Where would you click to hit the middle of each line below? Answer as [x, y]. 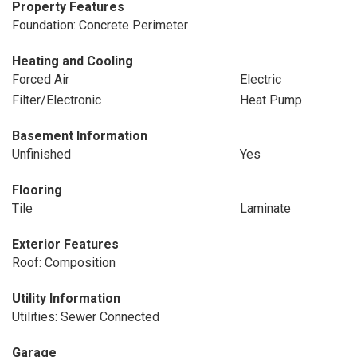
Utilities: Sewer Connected [86, 317]
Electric [260, 79]
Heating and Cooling [73, 61]
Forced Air [41, 79]
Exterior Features [65, 244]
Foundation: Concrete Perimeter [100, 25]
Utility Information [66, 298]
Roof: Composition [64, 263]
